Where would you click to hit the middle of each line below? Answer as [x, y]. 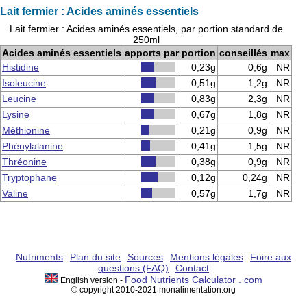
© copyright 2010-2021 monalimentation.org [153, 290]
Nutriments [39, 257]
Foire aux [271, 257]
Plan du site [95, 257]
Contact [192, 268]
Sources [145, 257]
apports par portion [170, 53]
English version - [91, 280]
